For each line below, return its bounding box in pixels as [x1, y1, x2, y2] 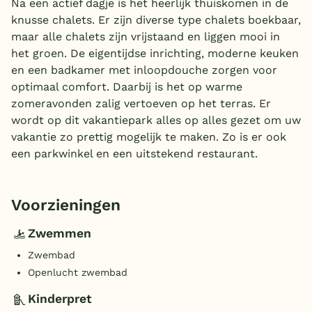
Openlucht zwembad [28, 266, 127, 278]
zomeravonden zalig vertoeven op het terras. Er [11, 96, 271, 110]
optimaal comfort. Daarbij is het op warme [11, 79, 242, 93]
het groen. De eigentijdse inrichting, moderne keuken [11, 46, 299, 60]
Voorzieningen [11, 195, 120, 214]
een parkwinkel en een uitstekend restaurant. [11, 146, 258, 160]
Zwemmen [28, 226, 91, 240]
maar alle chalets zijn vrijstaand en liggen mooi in [11, 29, 280, 43]
